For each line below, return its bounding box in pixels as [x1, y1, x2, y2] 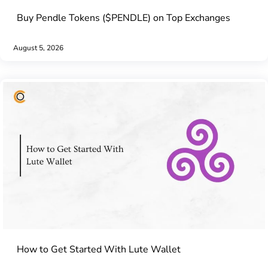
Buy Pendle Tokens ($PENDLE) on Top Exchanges [16, 11, 230, 25]
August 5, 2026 [13, 42, 63, 53]
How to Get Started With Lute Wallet [16, 242, 181, 256]
